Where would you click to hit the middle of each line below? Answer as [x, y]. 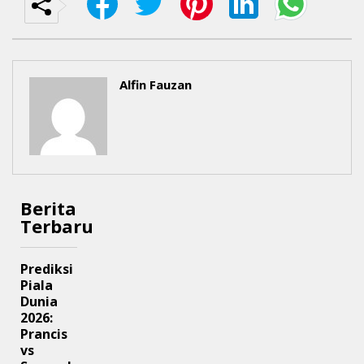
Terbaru [57, 226]
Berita [48, 208]
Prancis [44, 334]
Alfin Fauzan [156, 85]
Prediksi [47, 269]
